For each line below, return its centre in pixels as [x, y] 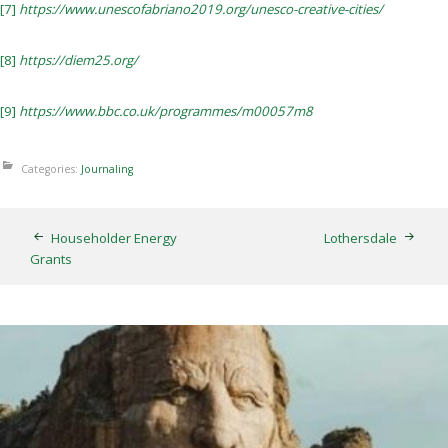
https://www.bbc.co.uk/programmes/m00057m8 [166, 110]
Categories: [51, 168]
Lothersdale [360, 237]
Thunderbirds [224, 426]
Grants [51, 258]
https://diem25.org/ [78, 59]
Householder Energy [114, 237]
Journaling [107, 168]
